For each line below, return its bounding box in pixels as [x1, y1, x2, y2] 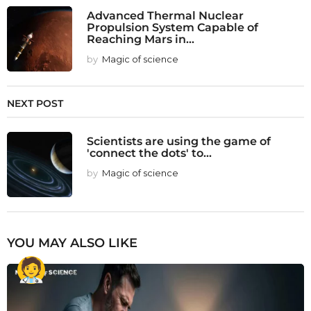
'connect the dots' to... [87, 145, 212, 160]
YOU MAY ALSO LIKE [7, 235, 137, 251]
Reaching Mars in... [87, 31, 194, 46]
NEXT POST [7, 96, 63, 110]
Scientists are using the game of [87, 133, 271, 148]
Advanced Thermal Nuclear [87, 8, 244, 22]
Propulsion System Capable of [87, 19, 258, 34]
